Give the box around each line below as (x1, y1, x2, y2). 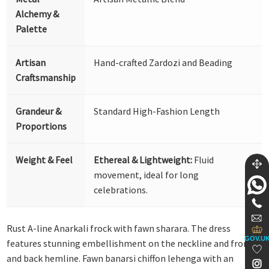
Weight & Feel (16, 153, 73, 166)
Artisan (16, 56, 46, 68)
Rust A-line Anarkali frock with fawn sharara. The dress (7, 222, 231, 234)
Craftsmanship (16, 71, 76, 83)
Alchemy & (16, 7, 59, 20)
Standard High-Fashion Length (94, 104, 220, 117)
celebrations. (94, 183, 148, 196)
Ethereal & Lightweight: (94, 153, 193, 166)
